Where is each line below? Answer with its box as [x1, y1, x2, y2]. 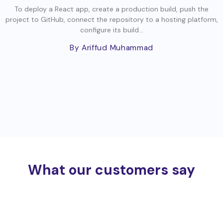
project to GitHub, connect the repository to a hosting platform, [5, 15, 218, 24]
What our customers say [28, 161, 195, 180]
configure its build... [80, 25, 143, 35]
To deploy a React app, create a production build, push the [14, 4, 209, 14]
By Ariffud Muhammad [69, 43, 154, 53]
